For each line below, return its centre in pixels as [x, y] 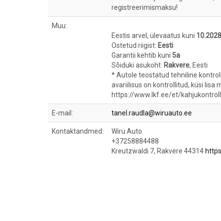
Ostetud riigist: [135, 45]
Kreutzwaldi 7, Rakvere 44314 [158, 151]
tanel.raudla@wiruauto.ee [152, 113]
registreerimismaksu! [145, 7]
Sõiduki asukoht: [138, 65]
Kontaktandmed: [78, 131]
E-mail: [62, 113]
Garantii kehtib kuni [142, 55]
